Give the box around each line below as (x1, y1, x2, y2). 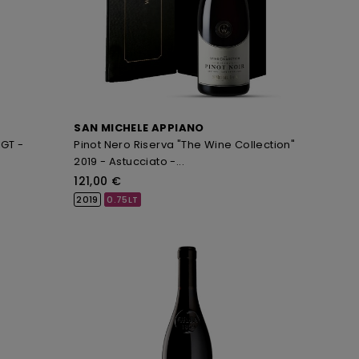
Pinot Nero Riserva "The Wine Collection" (74, 136, 296, 152)
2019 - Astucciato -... (74, 153, 184, 169)
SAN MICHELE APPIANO (74, 119, 204, 135)
